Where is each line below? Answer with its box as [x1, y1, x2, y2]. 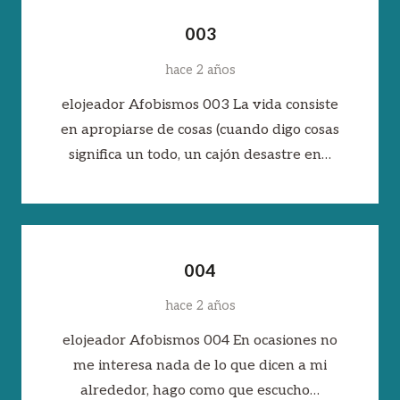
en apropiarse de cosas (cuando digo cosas [61, 121, 339, 138]
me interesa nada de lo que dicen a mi [73, 357, 327, 375]
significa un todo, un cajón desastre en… [69, 146, 331, 163]
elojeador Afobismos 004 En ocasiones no [62, 332, 337, 350]
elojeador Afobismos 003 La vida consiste [62, 96, 338, 113]
